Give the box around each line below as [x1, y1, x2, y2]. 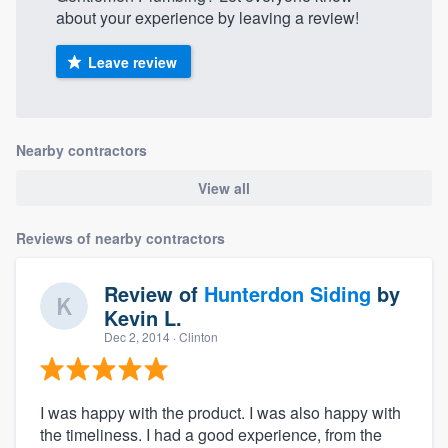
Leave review [87, 51, 177, 72]
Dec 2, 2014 [104, 328, 170, 346]
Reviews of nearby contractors [16, 228, 225, 249]
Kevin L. [104, 303, 182, 333]
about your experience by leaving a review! [56, 6, 359, 30]
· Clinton [170, 328, 218, 346]
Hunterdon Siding [204, 279, 371, 309]
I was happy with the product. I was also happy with [40, 401, 401, 425]
